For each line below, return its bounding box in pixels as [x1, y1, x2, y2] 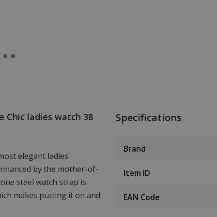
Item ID [124, 167, 150, 178]
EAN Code [124, 191, 160, 202]
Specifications [116, 110, 182, 124]
